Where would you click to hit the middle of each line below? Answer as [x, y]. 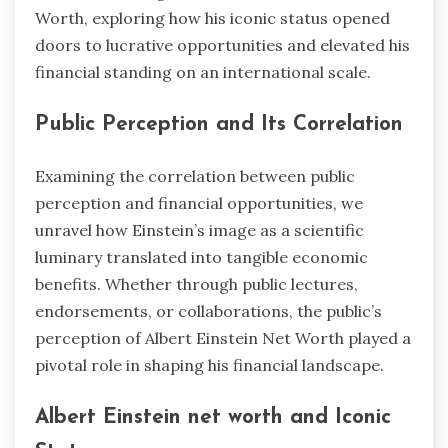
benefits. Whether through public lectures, [196, 283]
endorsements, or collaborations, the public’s [208, 310]
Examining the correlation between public [195, 175]
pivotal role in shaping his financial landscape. [209, 364]
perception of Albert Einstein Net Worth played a [223, 337]
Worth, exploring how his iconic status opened [212, 18]
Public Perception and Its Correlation [219, 125]
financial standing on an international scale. [203, 72]
